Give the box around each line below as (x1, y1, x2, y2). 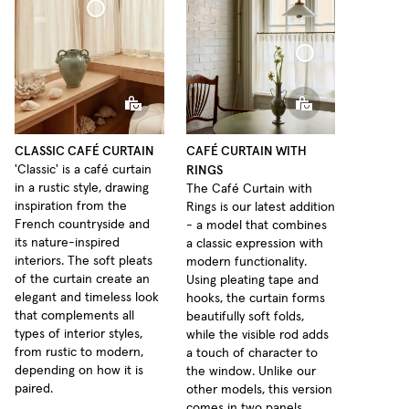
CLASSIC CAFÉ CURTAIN (15, 142, 154, 160)
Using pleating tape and (185, 274, 319, 288)
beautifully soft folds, (185, 310, 304, 324)
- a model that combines (185, 219, 327, 233)
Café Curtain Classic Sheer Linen (9, 37, 170, 49)
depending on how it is (15, 364, 143, 378)
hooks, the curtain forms (185, 292, 325, 306)
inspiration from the (15, 200, 127, 214)
